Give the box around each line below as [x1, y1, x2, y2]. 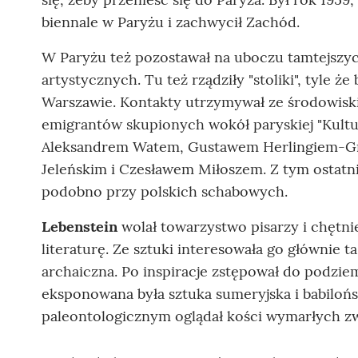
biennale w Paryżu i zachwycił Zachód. [42, 12, 300, 31]
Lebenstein [42, 217, 117, 236]
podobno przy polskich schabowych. [42, 181, 288, 201]
